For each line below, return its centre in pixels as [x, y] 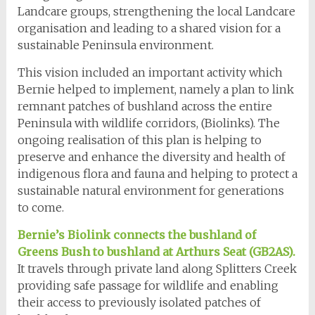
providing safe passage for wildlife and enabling [148, 285]
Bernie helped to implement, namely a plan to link [155, 89]
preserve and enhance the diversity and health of [151, 156]
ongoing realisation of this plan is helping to [139, 140]
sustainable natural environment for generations [150, 190]
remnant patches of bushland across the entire [144, 106]
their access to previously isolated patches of [139, 302]
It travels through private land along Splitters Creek [157, 268]
